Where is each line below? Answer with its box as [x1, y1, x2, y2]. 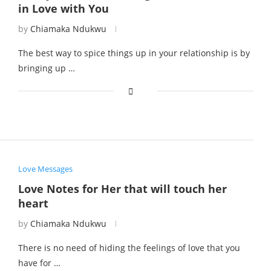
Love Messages [18, 163, 73, 174]
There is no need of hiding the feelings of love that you [18, 241, 240, 253]
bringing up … [18, 62, 75, 74]
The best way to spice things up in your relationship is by [18, 47, 250, 59]
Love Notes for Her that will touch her [18, 181, 227, 196]
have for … [18, 256, 60, 269]
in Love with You [18, 1, 109, 16]
